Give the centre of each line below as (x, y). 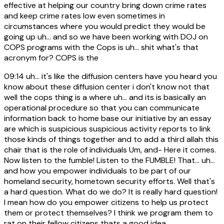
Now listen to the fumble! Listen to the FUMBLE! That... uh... (109, 160)
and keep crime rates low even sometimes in (84, 16)
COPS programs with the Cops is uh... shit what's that (101, 47)
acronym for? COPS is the (51, 58)
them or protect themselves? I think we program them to (108, 213)
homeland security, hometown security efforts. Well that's (109, 181)
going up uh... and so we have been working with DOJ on (106, 37)
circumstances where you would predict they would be (105, 26)
